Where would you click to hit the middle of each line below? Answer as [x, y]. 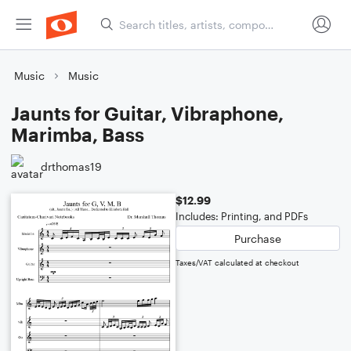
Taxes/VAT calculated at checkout [237, 262]
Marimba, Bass [78, 134]
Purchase [258, 238]
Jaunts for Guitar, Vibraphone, [147, 113]
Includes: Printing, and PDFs [242, 216]
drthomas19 [71, 166]
